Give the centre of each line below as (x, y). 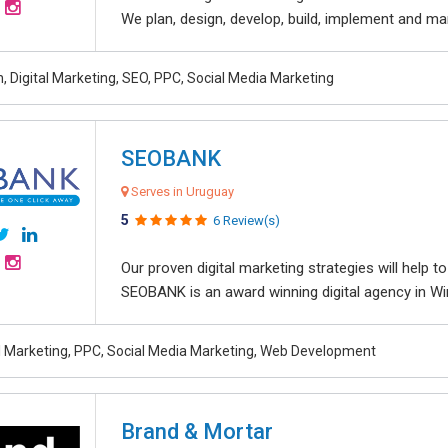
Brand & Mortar (197, 431)
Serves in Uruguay (181, 191)
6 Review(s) (246, 220)
